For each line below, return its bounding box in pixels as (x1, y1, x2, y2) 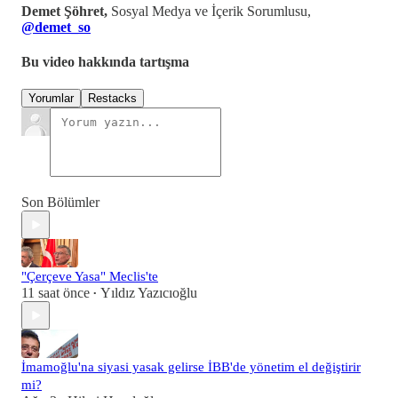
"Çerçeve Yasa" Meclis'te (21, 269, 158, 284)
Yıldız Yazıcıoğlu (100, 285, 197, 301)
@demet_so (21, 19, 91, 35)
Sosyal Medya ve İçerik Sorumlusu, (111, 3, 311, 19)
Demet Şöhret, (21, 3, 111, 19)
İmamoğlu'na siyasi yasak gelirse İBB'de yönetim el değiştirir (21, 360, 361, 375)
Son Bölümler (21, 195, 99, 211)
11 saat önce (21, 285, 90, 301)
